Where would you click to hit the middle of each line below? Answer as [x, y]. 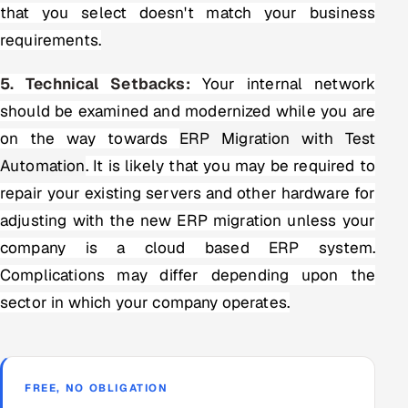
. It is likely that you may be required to [230, 165]
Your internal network [283, 83]
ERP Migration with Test [278, 138]
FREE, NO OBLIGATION [97, 387]
